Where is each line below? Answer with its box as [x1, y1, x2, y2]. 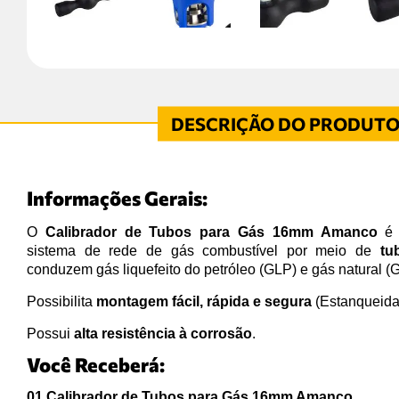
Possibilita [27, 293, 96, 309]
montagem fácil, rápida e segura [96, 293, 312, 309]
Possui [27, 325, 74, 341]
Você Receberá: [27, 352, 165, 377]
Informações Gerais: [27, 185, 208, 210]
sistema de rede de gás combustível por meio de [27, 242, 380, 258]
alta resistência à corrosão [74, 325, 252, 341]
